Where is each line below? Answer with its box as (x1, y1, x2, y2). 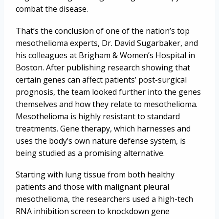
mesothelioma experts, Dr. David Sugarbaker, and (16, 37, 198, 48)
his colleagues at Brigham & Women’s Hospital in (16, 49, 195, 61)
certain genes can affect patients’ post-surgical (16, 74, 187, 85)
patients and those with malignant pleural (16, 181, 169, 192)
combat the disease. (16, 3, 88, 15)
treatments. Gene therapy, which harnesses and (16, 123, 191, 134)
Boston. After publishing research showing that (16, 62, 190, 73)
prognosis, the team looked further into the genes (16, 86, 201, 97)
